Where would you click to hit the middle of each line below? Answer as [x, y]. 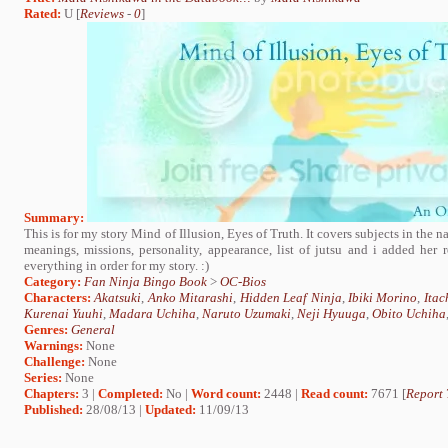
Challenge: [54, 361]
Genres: [47, 329]
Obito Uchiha [409, 313]
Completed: [130, 393]
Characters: [57, 297]
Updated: [170, 409]
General [93, 329]
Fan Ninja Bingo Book [145, 281]
